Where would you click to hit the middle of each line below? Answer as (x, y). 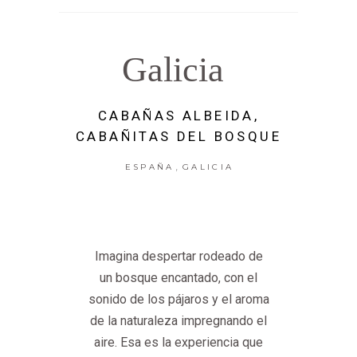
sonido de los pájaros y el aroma (178, 300)
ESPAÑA (149, 167)
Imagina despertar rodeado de (178, 257)
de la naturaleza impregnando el (178, 321)
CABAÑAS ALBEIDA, (178, 116)
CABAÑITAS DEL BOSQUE (178, 137)
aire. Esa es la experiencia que (178, 343)
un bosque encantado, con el (178, 278)
